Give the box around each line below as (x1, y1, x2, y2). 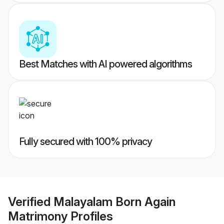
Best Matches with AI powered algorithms (19, 58, 192, 70)
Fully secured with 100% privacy (19, 135, 152, 148)
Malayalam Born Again (53, 194, 175, 209)
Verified (8, 194, 53, 209)
